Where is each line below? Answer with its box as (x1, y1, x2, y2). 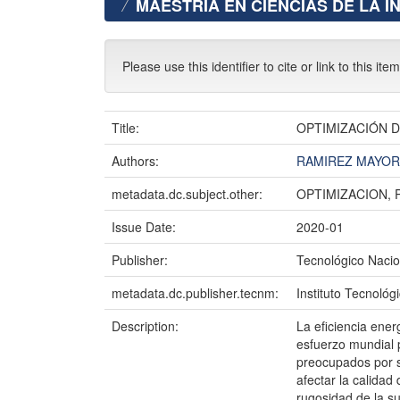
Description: (112, 317, 182, 335)
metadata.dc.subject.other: (112, 185, 266, 203)
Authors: (112, 152, 162, 170)
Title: (112, 119, 143, 137)
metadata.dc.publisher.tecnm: (112, 284, 282, 302)
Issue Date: (112, 218, 179, 236)
